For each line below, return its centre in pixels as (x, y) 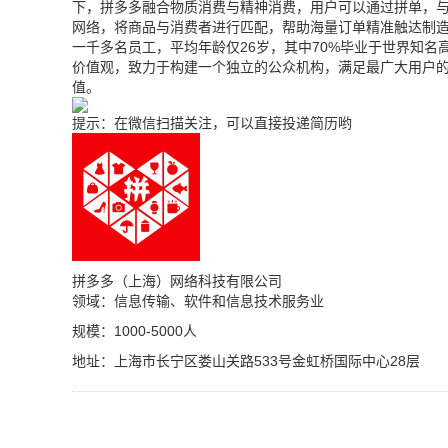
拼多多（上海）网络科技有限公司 (177, 281)
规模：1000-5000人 (134, 331)
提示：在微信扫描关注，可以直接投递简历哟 (212, 123)
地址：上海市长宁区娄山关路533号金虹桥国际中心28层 (246, 361)
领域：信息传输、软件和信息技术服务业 (198, 301)
